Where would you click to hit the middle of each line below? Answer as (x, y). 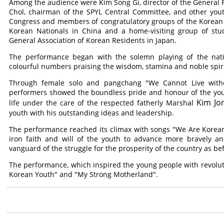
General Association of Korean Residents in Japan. (93, 40)
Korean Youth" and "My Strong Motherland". (84, 174)
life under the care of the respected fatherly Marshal (103, 103)
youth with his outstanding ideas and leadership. (92, 113)
